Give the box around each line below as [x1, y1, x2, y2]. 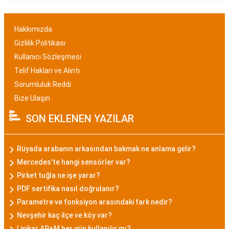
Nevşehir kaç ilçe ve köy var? [17, 211, 112, 219]
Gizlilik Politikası [14, 39, 65, 47]
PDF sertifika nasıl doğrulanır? [17, 185, 119, 193]
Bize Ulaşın [14, 94, 50, 102]
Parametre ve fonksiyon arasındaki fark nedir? [17, 198, 172, 206]
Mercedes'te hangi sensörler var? [17, 158, 130, 166]
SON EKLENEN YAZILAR [26, 112, 134, 125]
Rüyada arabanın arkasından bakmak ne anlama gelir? [17, 145, 196, 153]
